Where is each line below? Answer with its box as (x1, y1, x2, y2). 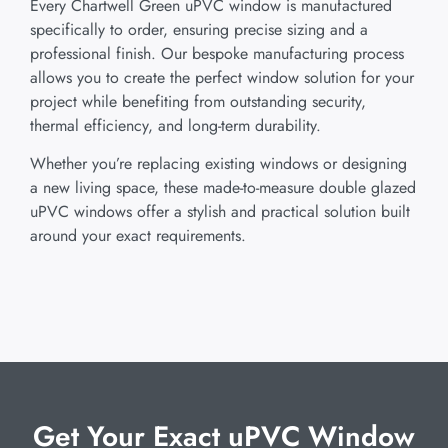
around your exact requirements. (30, 223, 246, 247)
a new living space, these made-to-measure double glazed (30, 175, 416, 199)
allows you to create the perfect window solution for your (30, 65, 414, 89)
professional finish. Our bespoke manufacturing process (30, 41, 404, 65)
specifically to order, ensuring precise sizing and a (30, 17, 368, 41)
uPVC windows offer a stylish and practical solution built (30, 199, 410, 223)
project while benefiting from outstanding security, (30, 89, 366, 113)
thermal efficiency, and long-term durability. (30, 113, 321, 137)
